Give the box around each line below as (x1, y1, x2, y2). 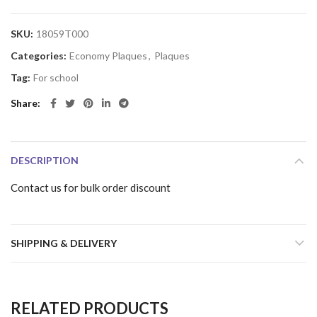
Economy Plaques (69, 50, 147, 62)
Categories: (11, 50, 69, 62)
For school (33, 71, 79, 83)
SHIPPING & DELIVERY (11, 237, 117, 249)
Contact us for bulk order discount (11, 181, 171, 194)
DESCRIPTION (11, 154, 79, 166)
